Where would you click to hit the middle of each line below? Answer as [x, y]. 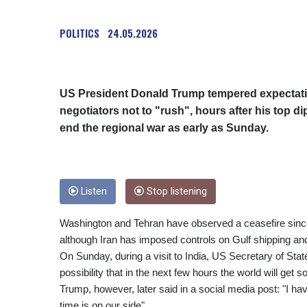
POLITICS [79, 33]
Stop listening [175, 192]
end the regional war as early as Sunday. [164, 128]
